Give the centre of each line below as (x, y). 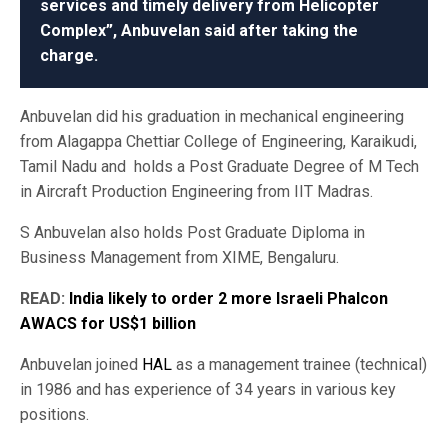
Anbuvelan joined (81, 364)
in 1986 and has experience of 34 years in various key (208, 389)
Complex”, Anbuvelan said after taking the (199, 30)
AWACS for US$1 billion (108, 323)
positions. (54, 414)
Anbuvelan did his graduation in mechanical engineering (212, 116)
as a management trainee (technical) (299, 364)
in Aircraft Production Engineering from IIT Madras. (196, 191)
